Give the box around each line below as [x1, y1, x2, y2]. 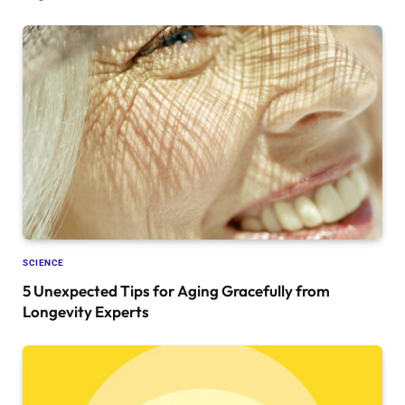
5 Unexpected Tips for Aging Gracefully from [23, 280, 330, 300]
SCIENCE [23, 257, 64, 268]
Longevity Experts [23, 301, 149, 321]
